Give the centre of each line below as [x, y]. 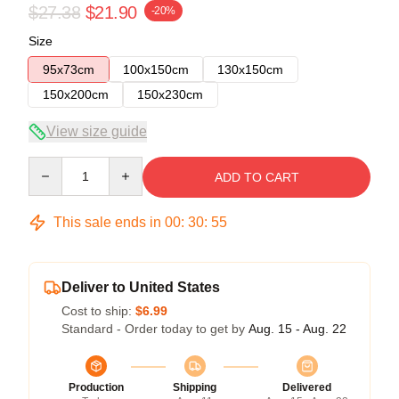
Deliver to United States [141, 287]
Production [96, 387]
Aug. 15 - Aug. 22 [297, 328]
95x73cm [69, 69]
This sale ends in [107, 222]
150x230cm [170, 94]
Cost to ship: [98, 310]
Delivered [307, 387]
